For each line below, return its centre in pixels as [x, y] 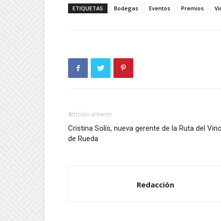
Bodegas [126, 8]
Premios [192, 8]
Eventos [160, 8]
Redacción [155, 184]
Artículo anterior [90, 114]
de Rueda [83, 139]
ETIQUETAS [88, 8]
